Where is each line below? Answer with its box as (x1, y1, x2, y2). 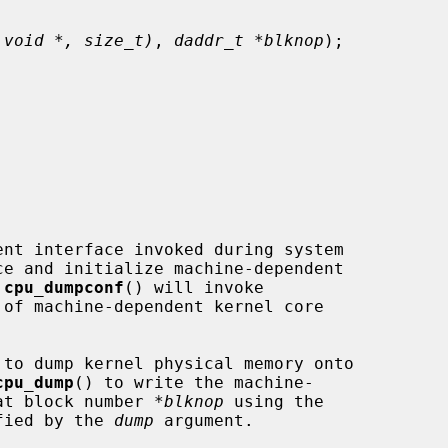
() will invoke (124, 277, 264, 297)
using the (224, 391, 324, 411)
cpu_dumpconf (4, 277, 124, 297)
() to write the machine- (74, 372, 314, 392)
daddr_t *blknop (174, 30, 324, 50)
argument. (154, 410, 254, 430)
